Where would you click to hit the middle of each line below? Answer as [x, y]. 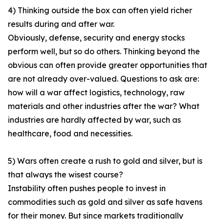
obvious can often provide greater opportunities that [108, 65]
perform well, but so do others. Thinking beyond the [104, 52]
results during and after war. [61, 24]
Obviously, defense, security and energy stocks [96, 38]
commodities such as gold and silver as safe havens [105, 202]
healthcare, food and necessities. [70, 134]
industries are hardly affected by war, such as [94, 120]
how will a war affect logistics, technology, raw [96, 93]
